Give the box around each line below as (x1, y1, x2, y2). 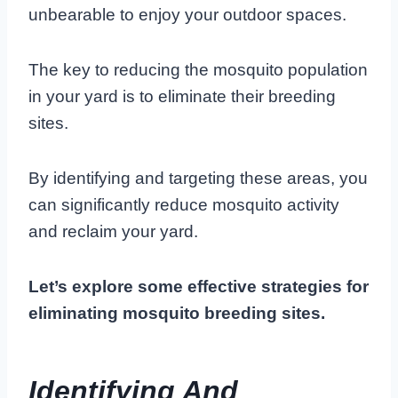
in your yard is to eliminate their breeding (28, 86, 336, 106)
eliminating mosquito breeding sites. (28, 303, 325, 322)
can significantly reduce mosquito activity (28, 195, 339, 214)
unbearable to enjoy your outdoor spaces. (28, 4, 346, 24)
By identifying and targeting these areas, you (28, 168, 368, 187)
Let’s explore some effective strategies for (28, 276, 369, 296)
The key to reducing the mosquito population (28, 60, 368, 79)
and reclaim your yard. (28, 221, 198, 241)
